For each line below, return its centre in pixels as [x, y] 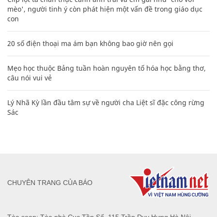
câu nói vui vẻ [30, 78]
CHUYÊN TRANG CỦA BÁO [50, 182]
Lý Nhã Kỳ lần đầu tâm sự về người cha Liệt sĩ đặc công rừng [106, 103]
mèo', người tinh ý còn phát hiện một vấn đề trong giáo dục [105, 9]
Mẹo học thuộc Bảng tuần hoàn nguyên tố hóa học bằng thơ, [107, 68]
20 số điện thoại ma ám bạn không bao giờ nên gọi [90, 44]
